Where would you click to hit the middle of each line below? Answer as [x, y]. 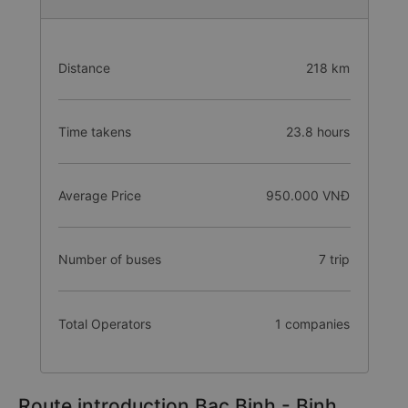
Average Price [99, 195]
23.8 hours [318, 132]
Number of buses [109, 259]
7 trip [335, 259]
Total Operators [104, 323]
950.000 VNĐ [308, 195]
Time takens [94, 132]
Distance [84, 68]
